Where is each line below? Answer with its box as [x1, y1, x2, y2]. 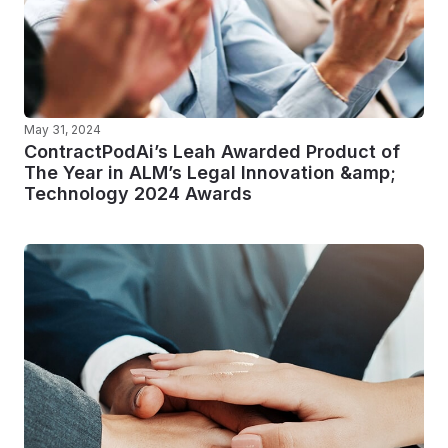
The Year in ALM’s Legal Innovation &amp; [24, 162, 396, 183]
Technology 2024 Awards [24, 183, 252, 204]
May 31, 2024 [24, 122, 101, 137]
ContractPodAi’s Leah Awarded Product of [24, 141, 400, 162]
